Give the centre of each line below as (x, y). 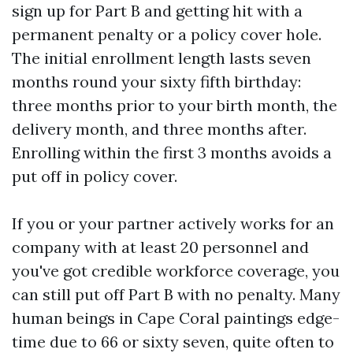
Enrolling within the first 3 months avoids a (172, 152)
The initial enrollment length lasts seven (162, 58)
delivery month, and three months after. (159, 129)
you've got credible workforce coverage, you (176, 271)
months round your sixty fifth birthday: (156, 82)
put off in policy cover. (95, 176)
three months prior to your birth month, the (175, 105)
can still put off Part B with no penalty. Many (176, 294)
